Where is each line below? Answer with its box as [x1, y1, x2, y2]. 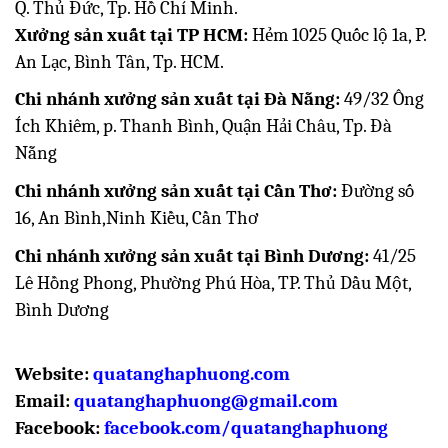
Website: [15, 363, 93, 386]
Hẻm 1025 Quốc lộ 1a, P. [248, 23, 426, 46]
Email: [15, 390, 74, 413]
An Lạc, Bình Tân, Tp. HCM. [15, 50, 224, 73]
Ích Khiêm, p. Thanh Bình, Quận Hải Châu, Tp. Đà [15, 115, 392, 138]
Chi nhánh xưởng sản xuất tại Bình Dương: [15, 244, 369, 267]
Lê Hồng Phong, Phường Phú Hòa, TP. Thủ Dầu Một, [15, 271, 411, 294]
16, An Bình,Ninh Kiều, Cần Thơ [15, 207, 286, 230]
